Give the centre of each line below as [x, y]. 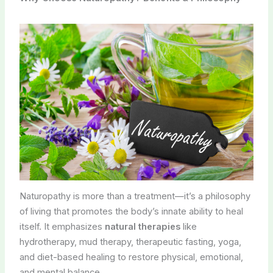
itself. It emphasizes [62, 227]
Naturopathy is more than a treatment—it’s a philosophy [135, 197]
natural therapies [142, 227]
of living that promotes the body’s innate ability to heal [131, 212]
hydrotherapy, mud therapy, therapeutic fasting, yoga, [130, 242]
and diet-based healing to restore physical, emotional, [131, 257]
